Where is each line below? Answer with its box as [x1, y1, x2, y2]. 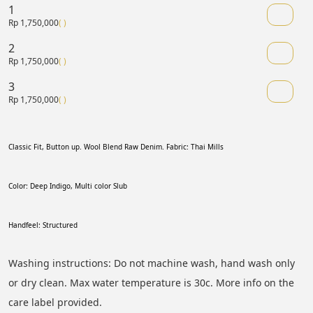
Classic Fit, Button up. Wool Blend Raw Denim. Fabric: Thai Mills [8, 141, 224, 152]
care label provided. [8, 295, 102, 309]
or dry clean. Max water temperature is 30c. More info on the [8, 275, 297, 289]
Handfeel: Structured [8, 219, 80, 230]
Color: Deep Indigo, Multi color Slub [8, 180, 127, 191]
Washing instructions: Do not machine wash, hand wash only [8, 256, 298, 270]
